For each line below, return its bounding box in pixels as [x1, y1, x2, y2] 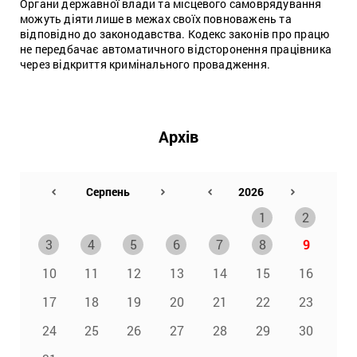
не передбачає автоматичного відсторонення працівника [20, 41, 331, 57]
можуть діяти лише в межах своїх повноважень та [20, 10, 292, 26]
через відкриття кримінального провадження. [20, 56, 270, 72]
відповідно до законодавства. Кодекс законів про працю [20, 25, 330, 41]
